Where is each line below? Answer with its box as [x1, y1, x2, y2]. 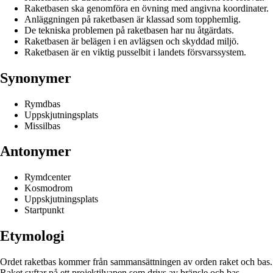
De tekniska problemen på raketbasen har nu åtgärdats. [24, 24, 234, 35]
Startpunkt [24, 205, 64, 216]
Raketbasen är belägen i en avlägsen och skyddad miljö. [24, 35, 239, 46]
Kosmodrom [24, 183, 73, 194]
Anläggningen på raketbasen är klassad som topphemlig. [24, 13, 241, 24]
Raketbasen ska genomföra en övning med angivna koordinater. [24, 2, 269, 13]
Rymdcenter [24, 172, 71, 183]
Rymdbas [24, 98, 60, 109]
